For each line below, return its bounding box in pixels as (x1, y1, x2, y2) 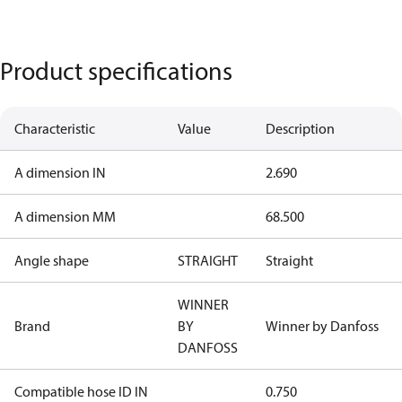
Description (266, 119, 335, 137)
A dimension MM (14, 207, 116, 225)
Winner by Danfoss (266, 317, 379, 335)
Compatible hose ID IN (14, 382, 148, 400)
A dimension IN (14, 163, 106, 181)
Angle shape (14, 251, 89, 269)
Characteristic (14, 119, 95, 137)
